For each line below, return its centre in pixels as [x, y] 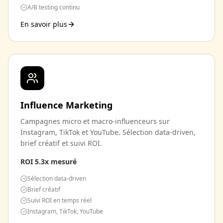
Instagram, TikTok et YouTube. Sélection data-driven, [108, 132]
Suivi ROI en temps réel [59, 200]
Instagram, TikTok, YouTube [65, 211]
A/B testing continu [54, 7]
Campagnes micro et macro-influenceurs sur [95, 121]
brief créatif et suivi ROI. [61, 143]
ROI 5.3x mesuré [49, 162]
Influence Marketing [66, 105]
